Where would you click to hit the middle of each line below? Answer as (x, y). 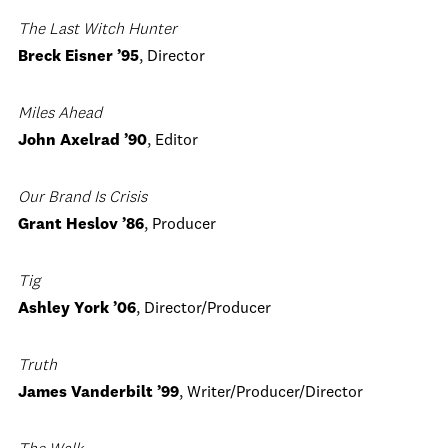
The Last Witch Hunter (97, 30)
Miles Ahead (60, 114)
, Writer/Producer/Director (271, 393)
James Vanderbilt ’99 (98, 393)
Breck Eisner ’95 (78, 57)
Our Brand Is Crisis (82, 198)
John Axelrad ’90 (82, 141)
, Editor (172, 141)
